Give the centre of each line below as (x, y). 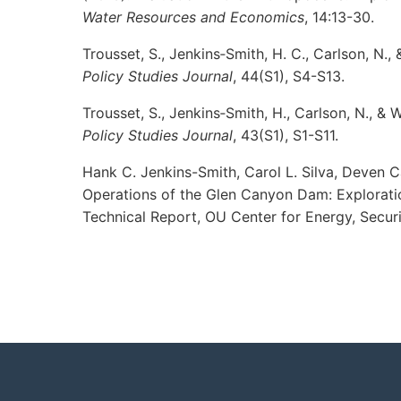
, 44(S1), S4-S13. (289, 76)
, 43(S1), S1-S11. (286, 135)
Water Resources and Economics (193, 17)
